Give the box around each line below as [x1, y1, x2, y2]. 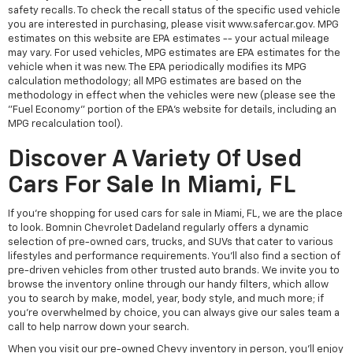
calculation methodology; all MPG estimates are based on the [8, 76, 302, 87]
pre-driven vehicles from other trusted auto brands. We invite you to [8, 266, 340, 277]
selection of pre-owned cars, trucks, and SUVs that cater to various [8, 237, 333, 248]
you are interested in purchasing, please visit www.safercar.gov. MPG [8, 20, 339, 31]
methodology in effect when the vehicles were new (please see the [8, 91, 336, 102]
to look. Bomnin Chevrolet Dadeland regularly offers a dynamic [8, 223, 309, 234]
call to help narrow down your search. [8, 322, 189, 333]
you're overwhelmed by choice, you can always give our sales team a [8, 308, 340, 319]
